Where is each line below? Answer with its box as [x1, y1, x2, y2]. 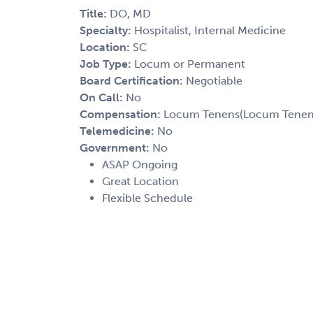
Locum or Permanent [134, 57, 245, 71]
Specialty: [80, 23, 134, 37]
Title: [80, 6, 110, 20]
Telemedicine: [80, 124, 157, 138]
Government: [80, 140, 152, 154]
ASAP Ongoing [102, 157, 177, 171]
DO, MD [110, 6, 151, 20]
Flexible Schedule [102, 191, 193, 205]
